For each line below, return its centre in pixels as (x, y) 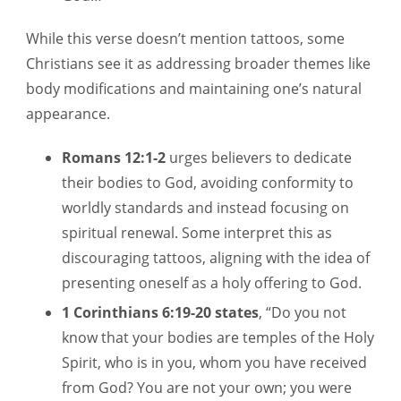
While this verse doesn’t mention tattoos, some (185, 39)
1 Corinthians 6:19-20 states (160, 313)
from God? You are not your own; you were (207, 388)
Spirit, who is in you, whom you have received (214, 363)
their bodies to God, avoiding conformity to (208, 183)
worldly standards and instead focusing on (205, 208)
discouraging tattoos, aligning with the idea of (216, 258)
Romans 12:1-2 (114, 158)
